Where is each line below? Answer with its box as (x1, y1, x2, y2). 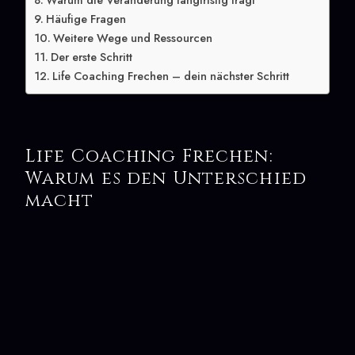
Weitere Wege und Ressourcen (52, 30, 212, 47)
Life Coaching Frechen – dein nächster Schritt (52, 68, 289, 85)
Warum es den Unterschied (25, 166, 307, 191)
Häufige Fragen (45, 11, 126, 28)
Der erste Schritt (50, 49, 132, 66)
